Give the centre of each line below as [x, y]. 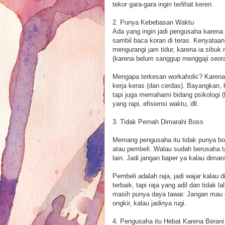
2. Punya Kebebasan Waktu [153, 22]
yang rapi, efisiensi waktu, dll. [156, 103]
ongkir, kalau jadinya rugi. [149, 203]
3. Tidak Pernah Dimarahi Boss [158, 122]
